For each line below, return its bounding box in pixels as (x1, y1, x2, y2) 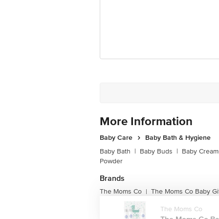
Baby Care (100, 133, 132, 142)
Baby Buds (140, 147, 173, 155)
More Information (100, 114, 193, 129)
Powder (100, 157, 123, 165)
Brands (100, 174, 125, 183)
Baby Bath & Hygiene (145, 133, 211, 142)
